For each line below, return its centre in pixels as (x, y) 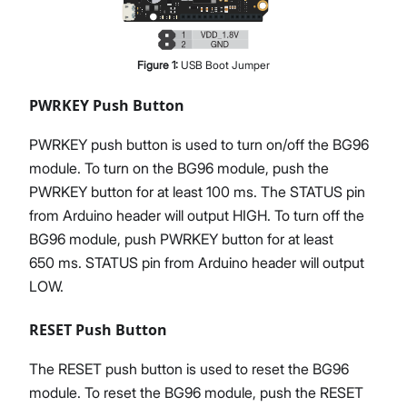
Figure (154, 65)
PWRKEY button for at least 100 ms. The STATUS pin (197, 191)
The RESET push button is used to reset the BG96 (189, 368)
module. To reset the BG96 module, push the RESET (196, 392)
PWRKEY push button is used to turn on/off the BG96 (199, 144)
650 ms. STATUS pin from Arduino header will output (197, 262)
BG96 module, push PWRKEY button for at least (181, 238)
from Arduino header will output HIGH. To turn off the (197, 215)
